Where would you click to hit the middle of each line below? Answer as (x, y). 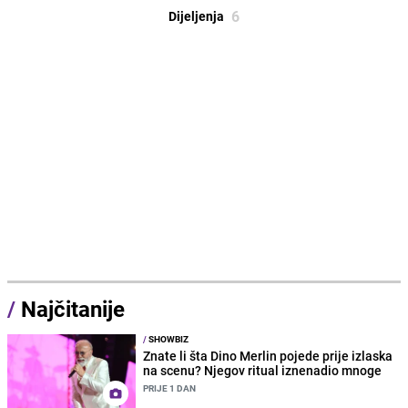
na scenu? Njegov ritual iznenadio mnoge (263, 371)
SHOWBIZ (168, 339)
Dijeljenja (196, 16)
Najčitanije (73, 309)
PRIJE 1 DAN (170, 388)
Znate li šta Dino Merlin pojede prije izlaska (268, 356)
